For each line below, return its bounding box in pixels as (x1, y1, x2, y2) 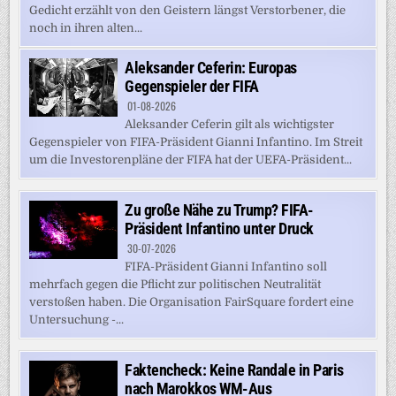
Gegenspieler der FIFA (125, 76, 259, 95)
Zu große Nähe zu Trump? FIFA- (125, 200, 314, 219)
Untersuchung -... (29, 312, 125, 326)
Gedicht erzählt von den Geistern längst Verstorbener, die (29, 3, 346, 17)
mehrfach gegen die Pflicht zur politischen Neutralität (29, 277, 322, 291)
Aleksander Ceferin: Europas (125, 57, 297, 77)
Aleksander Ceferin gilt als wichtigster (125, 117, 335, 131)
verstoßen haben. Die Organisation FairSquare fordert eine (29, 294, 354, 308)
